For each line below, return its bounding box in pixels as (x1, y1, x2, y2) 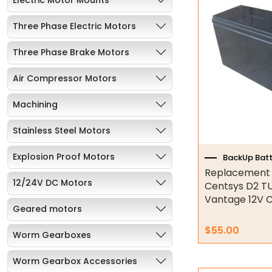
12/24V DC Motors (13, 176, 92, 189)
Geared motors (13, 202, 82, 215)
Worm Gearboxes (13, 228, 91, 241)
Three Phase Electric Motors (13, 19, 136, 32)
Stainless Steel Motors (13, 124, 110, 137)
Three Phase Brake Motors (13, 46, 129, 58)
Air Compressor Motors (13, 72, 117, 84)
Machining (13, 98, 58, 110)
